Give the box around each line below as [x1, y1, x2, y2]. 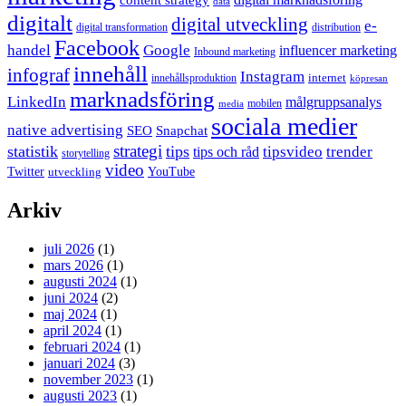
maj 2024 [43, 306, 97, 323]
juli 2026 [43, 241, 94, 257]
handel [7, 42, 51, 60]
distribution [312, 22, 361, 34]
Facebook [54, 36, 140, 61]
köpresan [350, 72, 388, 84]
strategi [113, 141, 162, 161]
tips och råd [193, 144, 259, 160]
